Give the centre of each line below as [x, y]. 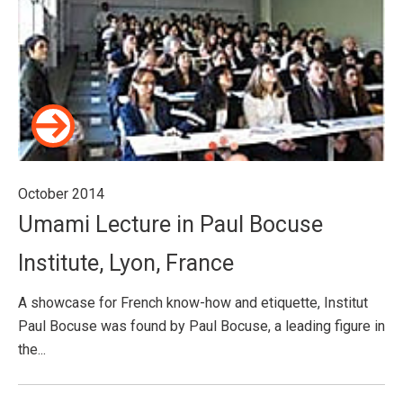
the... [32, 349]
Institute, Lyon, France [126, 263]
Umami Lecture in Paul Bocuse [170, 224]
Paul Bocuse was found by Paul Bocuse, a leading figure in [201, 326]
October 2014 [61, 194]
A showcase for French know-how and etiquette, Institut [193, 303]
